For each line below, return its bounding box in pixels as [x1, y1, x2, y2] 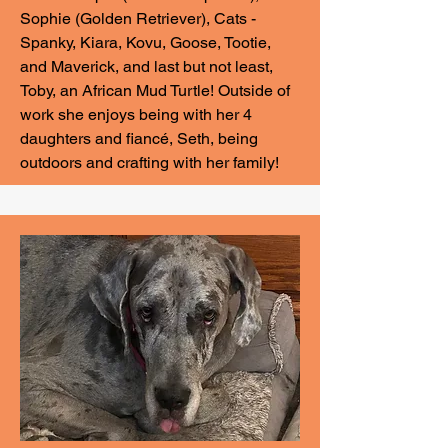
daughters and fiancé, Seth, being [20, 129, 258, 148]
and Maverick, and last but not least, [20, 57, 273, 76]
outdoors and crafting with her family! [20, 153, 279, 172]
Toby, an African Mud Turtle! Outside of [20, 81, 290, 100]
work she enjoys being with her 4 [20, 105, 252, 124]
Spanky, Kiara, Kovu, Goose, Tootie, [20, 33, 271, 52]
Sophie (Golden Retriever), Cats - [20, 9, 256, 28]
